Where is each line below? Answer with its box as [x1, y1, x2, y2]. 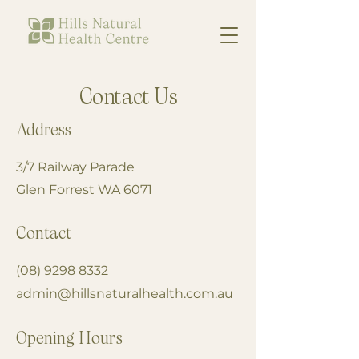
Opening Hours [16, 330, 123, 349]
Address [16, 122, 71, 140]
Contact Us [79, 87, 178, 110]
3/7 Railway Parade [16, 159, 135, 175]
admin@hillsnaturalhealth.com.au [16, 286, 233, 301]
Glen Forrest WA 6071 [16, 182, 152, 197]
